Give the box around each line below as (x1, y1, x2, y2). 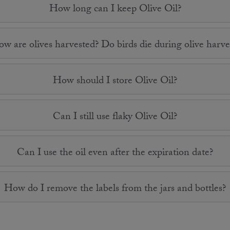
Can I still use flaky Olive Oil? (53, 108, 177, 126)
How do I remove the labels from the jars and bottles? (4, 180, 226, 198)
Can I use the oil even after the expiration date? (17, 144, 213, 162)
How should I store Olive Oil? (53, 72, 177, 90)
